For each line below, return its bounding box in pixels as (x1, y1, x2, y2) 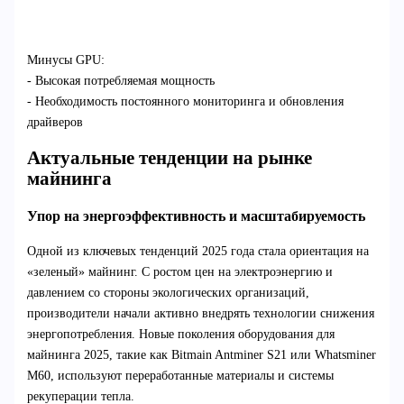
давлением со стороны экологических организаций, (26, 286, 309, 300)
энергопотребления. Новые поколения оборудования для (26, 327, 335, 342)
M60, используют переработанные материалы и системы (26, 369, 334, 383)
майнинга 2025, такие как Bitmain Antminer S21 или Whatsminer (26, 348, 376, 363)
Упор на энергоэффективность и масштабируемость (26, 207, 365, 225)
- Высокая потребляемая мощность (26, 73, 215, 87)
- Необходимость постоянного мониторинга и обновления (26, 94, 344, 108)
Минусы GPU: (26, 52, 105, 67)
